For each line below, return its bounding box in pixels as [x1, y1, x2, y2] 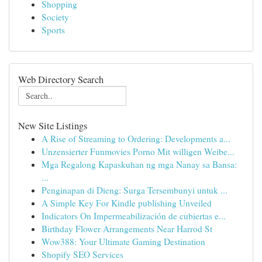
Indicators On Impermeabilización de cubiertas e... [42, 210, 226, 222]
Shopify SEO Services [42, 249, 123, 260]
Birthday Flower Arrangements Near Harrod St [42, 223, 212, 235]
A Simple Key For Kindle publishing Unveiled [42, 197, 212, 209]
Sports [42, 24, 65, 36]
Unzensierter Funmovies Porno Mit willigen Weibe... [42, 146, 235, 157]
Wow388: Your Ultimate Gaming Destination [42, 236, 205, 247]
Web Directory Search [18, 73, 104, 86]
